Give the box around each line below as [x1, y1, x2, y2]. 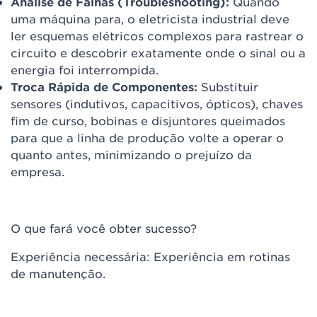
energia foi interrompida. [11, 62, 158, 76]
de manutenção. [11, 266, 105, 280]
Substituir [197, 79, 258, 93]
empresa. [11, 164, 64, 178]
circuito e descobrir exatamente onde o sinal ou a [11, 45, 306, 59]
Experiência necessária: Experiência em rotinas [11, 249, 290, 263]
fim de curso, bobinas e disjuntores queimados [11, 113, 285, 127]
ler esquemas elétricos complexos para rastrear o [11, 28, 304, 42]
